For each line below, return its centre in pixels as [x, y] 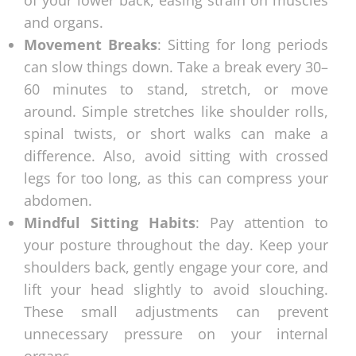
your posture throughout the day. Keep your [176, 244]
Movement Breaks [91, 44]
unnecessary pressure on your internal [176, 333]
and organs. [64, 22]
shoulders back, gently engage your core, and [176, 267]
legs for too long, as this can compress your [176, 178]
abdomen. [58, 200]
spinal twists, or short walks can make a [176, 133]
